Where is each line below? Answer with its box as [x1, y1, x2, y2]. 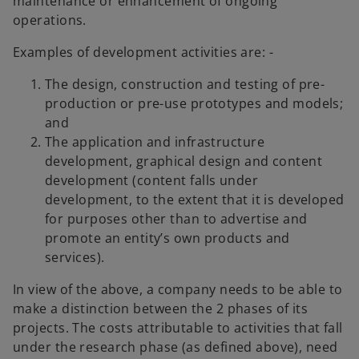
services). [45, 248, 105, 267]
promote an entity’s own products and [45, 229, 290, 248]
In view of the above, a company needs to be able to [13, 280, 343, 299]
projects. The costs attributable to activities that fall [13, 319, 343, 337]
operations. [13, 11, 87, 30]
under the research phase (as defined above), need [13, 338, 338, 357]
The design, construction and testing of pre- [45, 75, 325, 94]
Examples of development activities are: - [13, 43, 274, 62]
